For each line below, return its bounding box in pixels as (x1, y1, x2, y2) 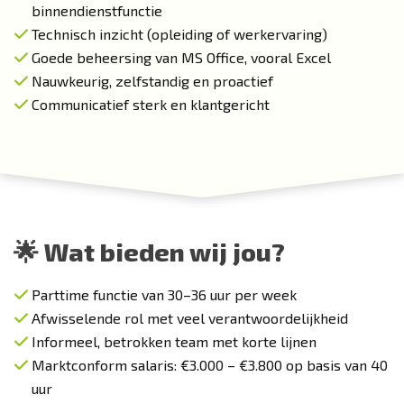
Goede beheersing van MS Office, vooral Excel (32, 49, 331, 66)
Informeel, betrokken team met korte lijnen (32, 333, 317, 350)
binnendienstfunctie (32, 2, 162, 19)
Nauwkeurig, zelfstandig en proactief (32, 72, 273, 89)
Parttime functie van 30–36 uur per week (32, 286, 297, 303)
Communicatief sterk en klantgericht (32, 96, 270, 113)
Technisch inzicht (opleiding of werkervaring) (32, 25, 327, 42)
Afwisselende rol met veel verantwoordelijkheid (32, 309, 348, 326)
